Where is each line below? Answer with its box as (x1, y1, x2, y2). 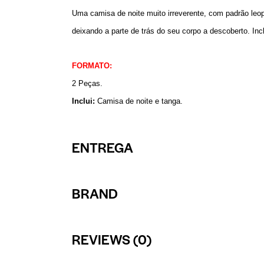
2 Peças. (72, 79, 103, 88)
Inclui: (72, 97, 95, 106)
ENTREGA (72, 138, 133, 157)
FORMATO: (72, 61, 112, 71)
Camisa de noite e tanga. (95, 97, 183, 106)
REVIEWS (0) (72, 230, 151, 249)
